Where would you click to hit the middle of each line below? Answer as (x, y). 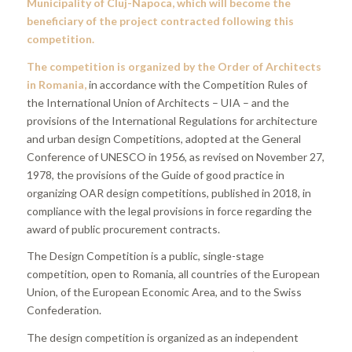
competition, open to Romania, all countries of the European (173, 274)
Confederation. (64, 310)
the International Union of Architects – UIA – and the (158, 102)
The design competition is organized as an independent (162, 338)
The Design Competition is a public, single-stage (145, 256)
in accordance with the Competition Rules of (198, 84)
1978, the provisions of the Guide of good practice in (155, 174)
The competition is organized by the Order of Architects (174, 66)
